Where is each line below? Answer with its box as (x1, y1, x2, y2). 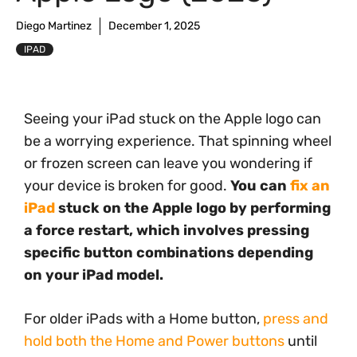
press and (263, 310, 328, 328)
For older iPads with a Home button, (24, 310, 263, 328)
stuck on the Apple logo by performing (55, 199, 331, 217)
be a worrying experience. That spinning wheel (24, 132, 331, 150)
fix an (290, 177, 330, 194)
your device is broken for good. (24, 177, 230, 194)
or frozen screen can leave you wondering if (24, 155, 312, 172)
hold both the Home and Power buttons (24, 332, 284, 350)
